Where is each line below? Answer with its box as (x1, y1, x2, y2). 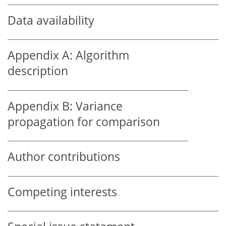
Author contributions (8, 149, 120, 165)
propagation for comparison (8, 114, 160, 130)
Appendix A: (8, 47, 76, 64)
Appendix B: (8, 98, 76, 114)
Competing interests (8, 184, 117, 200)
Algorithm (76, 47, 129, 64)
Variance (76, 98, 123, 114)
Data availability (8, 12, 94, 28)
